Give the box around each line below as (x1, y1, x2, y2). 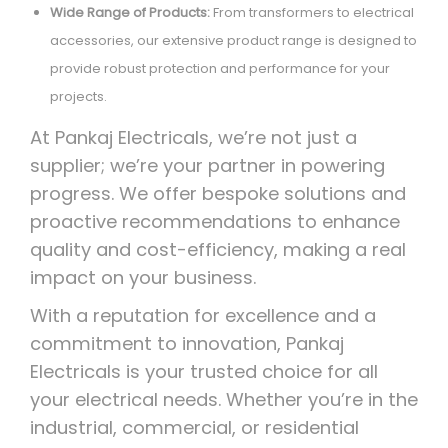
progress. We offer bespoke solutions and (30, 181, 406, 207)
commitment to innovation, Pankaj (30, 331, 344, 357)
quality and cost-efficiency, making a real (30, 237, 406, 263)
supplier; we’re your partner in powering (30, 153, 385, 179)
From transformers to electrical (210, 3, 414, 23)
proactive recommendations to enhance (30, 209, 400, 235)
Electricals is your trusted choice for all (30, 359, 378, 385)
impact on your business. (30, 265, 256, 291)
